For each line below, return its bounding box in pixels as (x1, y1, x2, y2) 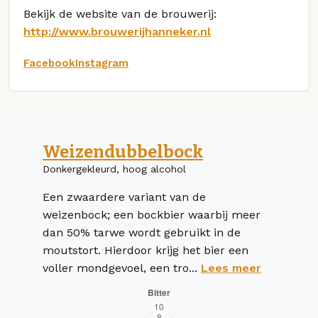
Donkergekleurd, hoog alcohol (43, 163, 186, 175)
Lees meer (201, 261, 261, 275)
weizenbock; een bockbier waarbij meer (43, 207, 261, 221)
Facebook (23, 56, 75, 70)
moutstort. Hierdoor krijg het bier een (43, 243, 248, 257)
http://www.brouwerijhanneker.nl (23, 24, 211, 38)
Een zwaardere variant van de (43, 190, 206, 204)
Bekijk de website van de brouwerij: (23, 6, 216, 21)
